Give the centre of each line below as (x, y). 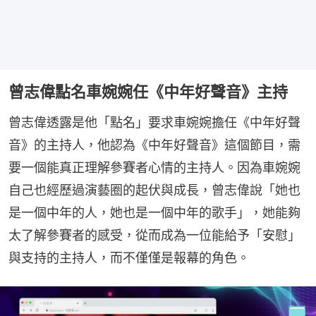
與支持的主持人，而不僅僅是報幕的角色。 (129, 257)
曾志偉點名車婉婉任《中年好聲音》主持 (148, 91)
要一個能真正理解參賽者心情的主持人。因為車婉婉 (154, 167)
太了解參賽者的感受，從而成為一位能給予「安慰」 (154, 235)
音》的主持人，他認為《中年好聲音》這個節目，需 (154, 145)
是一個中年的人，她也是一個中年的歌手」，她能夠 (154, 212)
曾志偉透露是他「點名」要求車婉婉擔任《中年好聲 (154, 122)
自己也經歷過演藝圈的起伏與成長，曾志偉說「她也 (154, 190)
